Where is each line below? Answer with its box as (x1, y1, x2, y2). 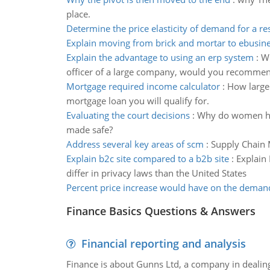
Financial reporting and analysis (81, 236, 246, 251)
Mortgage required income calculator (66, 80, 220, 92)
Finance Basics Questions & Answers (66, 204, 256, 218)
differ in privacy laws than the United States (66, 167, 246, 179)
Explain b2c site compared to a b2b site (66, 152, 229, 165)
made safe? (66, 124, 113, 136)
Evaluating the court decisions (66, 109, 190, 121)
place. (66, 8, 90, 20)
